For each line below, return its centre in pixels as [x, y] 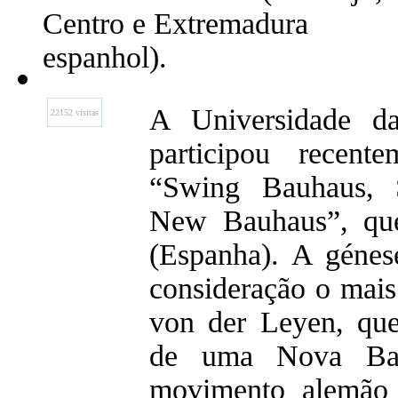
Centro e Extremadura [175, 24]
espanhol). [105, 57]
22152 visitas [75, 112]
